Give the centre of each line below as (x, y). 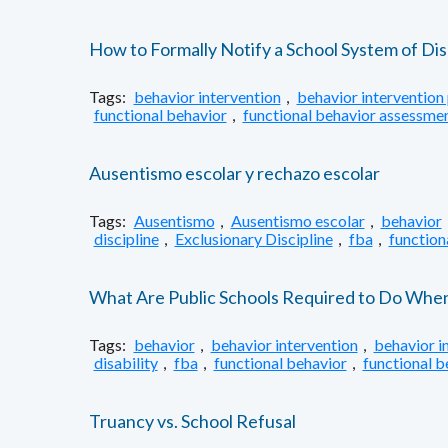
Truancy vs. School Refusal (192, 421)
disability (125, 362)
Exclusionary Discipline (253, 238)
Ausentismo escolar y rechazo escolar (234, 173)
